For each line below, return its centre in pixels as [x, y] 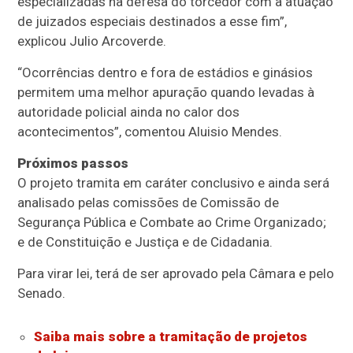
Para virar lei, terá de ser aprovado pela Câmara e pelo [176, 273]
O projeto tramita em [82, 182]
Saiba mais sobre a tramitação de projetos [170, 336]
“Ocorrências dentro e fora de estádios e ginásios [165, 72]
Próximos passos [73, 163]
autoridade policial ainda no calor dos [129, 111]
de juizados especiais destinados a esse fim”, [152, 21]
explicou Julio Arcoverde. [92, 41]
